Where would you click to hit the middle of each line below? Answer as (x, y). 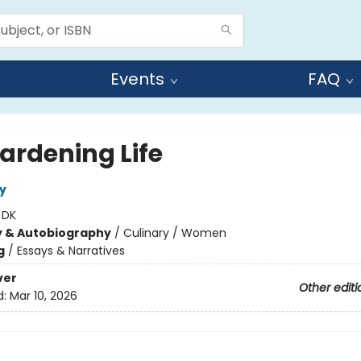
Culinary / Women (174, 233)
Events (137, 79)
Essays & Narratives (71, 251)
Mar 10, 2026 (43, 296)
